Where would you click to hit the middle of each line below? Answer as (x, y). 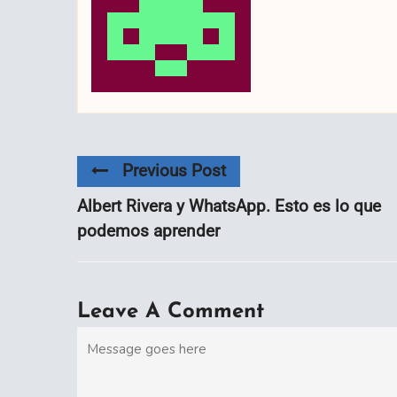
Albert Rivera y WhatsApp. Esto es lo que (229, 206)
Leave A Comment (171, 311)
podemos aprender (148, 230)
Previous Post (174, 171)
